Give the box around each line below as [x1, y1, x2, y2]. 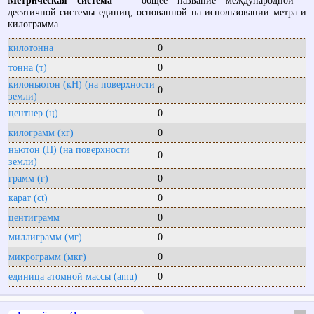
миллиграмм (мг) [8, 231, 82, 243]
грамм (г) [8, 172, 48, 184]
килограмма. [7, 18, 61, 30]
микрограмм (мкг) [8, 250, 86, 262]
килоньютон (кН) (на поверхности [8, 78, 155, 90]
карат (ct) [8, 191, 48, 203]
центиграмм [8, 211, 60, 223]
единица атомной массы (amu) [8, 270, 137, 282]
